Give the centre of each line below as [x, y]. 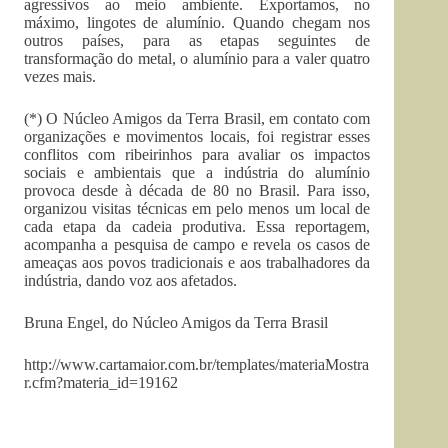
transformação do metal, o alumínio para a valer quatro [197, 58]
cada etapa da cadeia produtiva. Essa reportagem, [197, 226]
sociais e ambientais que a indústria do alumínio [197, 172]
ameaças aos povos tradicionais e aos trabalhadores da [197, 262]
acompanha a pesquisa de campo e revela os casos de [197, 244]
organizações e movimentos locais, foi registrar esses [197, 136]
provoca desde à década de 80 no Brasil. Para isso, [197, 190]
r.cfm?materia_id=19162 [101, 382]
